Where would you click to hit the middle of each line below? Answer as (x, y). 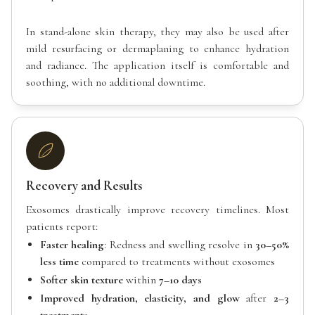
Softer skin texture (82, 280)
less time (59, 262)
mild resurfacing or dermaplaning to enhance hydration (157, 49)
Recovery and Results (84, 185)
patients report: (62, 226)
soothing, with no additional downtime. (116, 82)
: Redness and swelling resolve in (180, 245)
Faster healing (72, 245)
